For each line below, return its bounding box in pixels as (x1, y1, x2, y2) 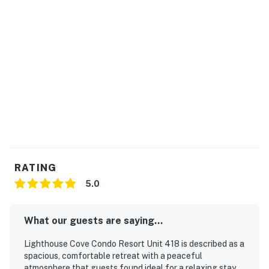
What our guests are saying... (24, 214, 163, 226)
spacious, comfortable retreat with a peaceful (24, 250, 202, 261)
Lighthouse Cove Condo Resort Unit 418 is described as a (24, 238, 244, 249)
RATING (14, 162, 57, 174)
